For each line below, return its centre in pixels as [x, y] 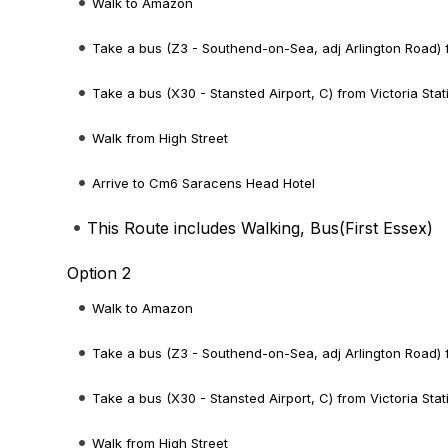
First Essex [386, 228]
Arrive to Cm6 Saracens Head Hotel [204, 183]
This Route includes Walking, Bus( [216, 228]
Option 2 [99, 273]
